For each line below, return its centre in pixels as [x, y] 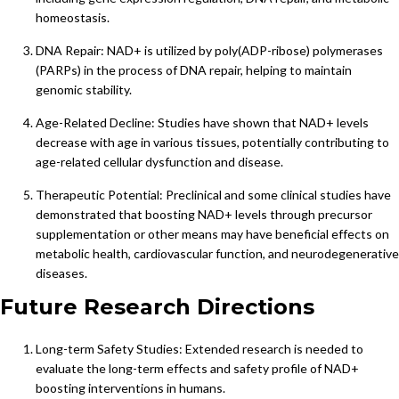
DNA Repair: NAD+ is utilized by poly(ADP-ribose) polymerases [209, 51]
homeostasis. [73, 18]
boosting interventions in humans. [130, 388]
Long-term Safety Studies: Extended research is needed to [199, 349]
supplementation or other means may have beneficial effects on [212, 234]
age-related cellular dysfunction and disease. [159, 162]
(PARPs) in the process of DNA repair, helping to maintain [194, 70]
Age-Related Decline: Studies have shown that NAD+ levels [202, 123]
